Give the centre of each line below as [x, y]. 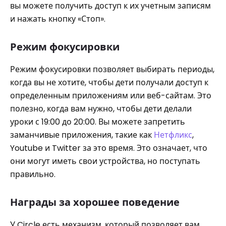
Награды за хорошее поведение [95, 202]
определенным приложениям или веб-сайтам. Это [111, 96]
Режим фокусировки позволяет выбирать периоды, [112, 69]
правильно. [33, 174]
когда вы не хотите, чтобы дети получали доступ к [109, 82]
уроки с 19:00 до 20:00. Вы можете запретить [98, 122]
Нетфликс [173, 135]
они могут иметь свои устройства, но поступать [105, 161]
